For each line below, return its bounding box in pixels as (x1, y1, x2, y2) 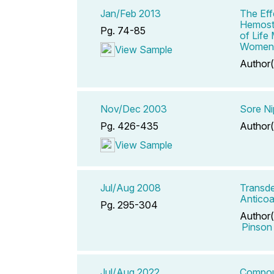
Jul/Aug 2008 (100, 181, 161, 194)
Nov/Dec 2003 (100, 102, 167, 115)
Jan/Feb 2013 (100, 7, 161, 20)
